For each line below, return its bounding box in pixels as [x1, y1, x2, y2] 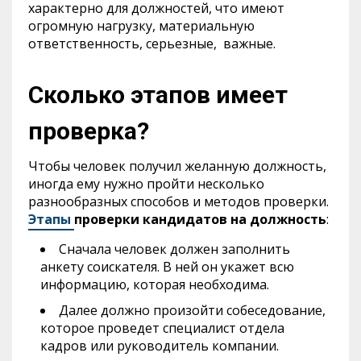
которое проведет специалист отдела [40, 318, 284, 337]
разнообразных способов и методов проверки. [28, 192, 329, 210]
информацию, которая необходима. [40, 275, 269, 293]
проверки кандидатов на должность [74, 210, 326, 228]
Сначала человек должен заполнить [59, 239, 290, 258]
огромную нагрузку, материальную [28, 16, 255, 35]
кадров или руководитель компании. [40, 336, 279, 355]
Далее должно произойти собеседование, [59, 301, 326, 319]
